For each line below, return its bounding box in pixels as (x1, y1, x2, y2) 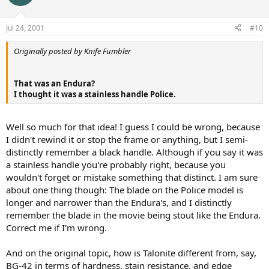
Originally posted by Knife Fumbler (14, 45, 131, 56)
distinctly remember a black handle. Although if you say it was (6, 146, 263, 158)
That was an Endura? (14, 77, 95, 89)
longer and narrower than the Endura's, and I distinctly (6, 196, 232, 208)
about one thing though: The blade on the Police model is (6, 184, 243, 196)
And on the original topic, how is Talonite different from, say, (6, 247, 256, 259)
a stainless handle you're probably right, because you (6, 159, 226, 171)
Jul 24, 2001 (6, 22, 44, 33)
